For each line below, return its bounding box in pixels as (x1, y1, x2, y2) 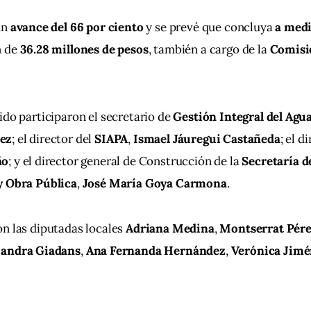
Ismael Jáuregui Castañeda (133, 131, 280, 147)
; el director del (12, 131, 95, 147)
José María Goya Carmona (82, 176, 227, 192)
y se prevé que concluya (143, 19, 276, 35)
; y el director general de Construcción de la (8, 153, 242, 169)
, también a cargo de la (148, 42, 270, 58)
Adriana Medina (126, 221, 215, 237)
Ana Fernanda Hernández (85, 243, 226, 259)
